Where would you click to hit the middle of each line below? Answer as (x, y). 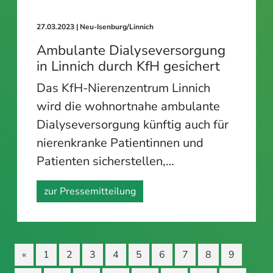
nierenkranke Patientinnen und (120, 143)
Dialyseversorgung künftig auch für (133, 124)
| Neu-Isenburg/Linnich (115, 27)
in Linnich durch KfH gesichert (128, 66)
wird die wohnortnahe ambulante (128, 106)
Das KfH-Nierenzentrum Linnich (123, 88)
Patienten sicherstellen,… (105, 161)
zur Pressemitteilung (90, 191)
